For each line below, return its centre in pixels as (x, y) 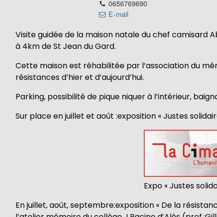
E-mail (118, 14)
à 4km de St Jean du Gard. (66, 46)
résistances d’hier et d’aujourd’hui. (80, 77)
